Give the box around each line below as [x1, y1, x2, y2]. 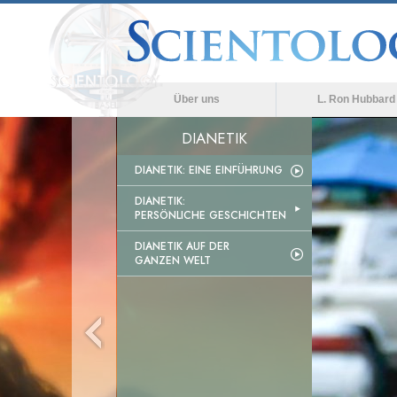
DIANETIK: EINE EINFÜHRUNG [135, 162, 283, 178]
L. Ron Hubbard [316, 93, 395, 105]
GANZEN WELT [135, 253, 211, 269]
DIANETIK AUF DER [135, 238, 230, 254]
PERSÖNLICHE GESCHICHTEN [135, 207, 286, 223]
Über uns [173, 93, 220, 105]
